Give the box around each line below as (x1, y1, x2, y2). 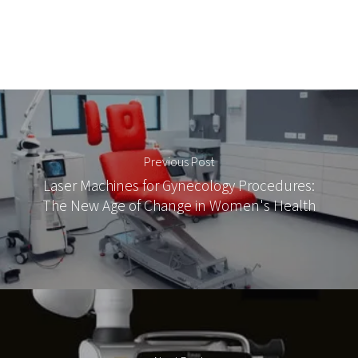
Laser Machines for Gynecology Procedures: (42, 174, 315, 197)
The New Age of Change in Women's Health (42, 194, 316, 217)
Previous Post (143, 153, 214, 171)
